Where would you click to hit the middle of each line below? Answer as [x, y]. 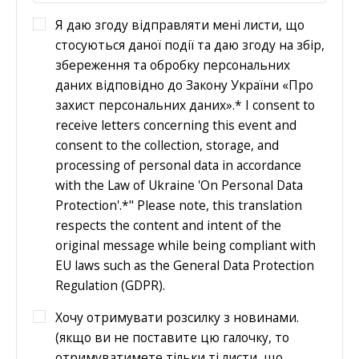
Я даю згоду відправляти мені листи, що [180, 24]
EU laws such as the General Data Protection [185, 265]
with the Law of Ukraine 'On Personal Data [179, 185]
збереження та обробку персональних [173, 65]
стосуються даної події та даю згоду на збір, [167, 44]
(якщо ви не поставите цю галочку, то [172, 338]
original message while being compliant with [186, 245]
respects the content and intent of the [168, 225]
